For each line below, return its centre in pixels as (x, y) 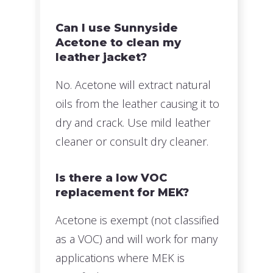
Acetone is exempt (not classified (138, 220)
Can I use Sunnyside (117, 28)
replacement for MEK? (122, 193)
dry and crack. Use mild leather (133, 123)
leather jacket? (101, 58)
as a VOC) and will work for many (137, 239)
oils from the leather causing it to (138, 104)
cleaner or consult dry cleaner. (132, 142)
